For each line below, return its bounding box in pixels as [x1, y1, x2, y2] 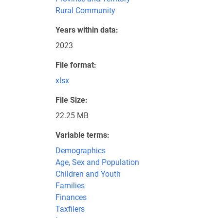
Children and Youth [55, 169, 121, 179]
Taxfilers [55, 204, 85, 214]
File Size [55, 95, 85, 105]
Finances [55, 193, 87, 202]
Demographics [55, 146, 106, 155]
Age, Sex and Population [55, 158, 139, 167]
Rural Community [55, 6, 115, 15]
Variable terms [55, 130, 107, 140]
